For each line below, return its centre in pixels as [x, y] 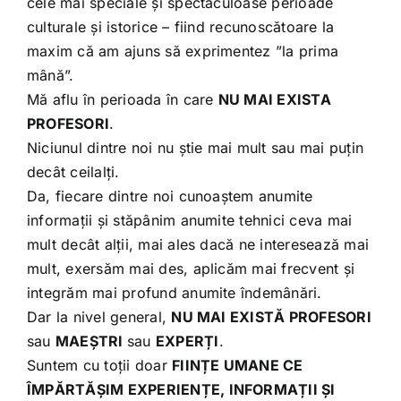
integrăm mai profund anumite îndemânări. [174, 292]
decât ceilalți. [73, 171]
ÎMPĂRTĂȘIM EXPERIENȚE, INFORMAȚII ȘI [181, 389]
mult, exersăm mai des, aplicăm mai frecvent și [191, 268]
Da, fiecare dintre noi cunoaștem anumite [170, 196]
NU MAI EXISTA [274, 99]
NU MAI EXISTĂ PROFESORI [271, 316]
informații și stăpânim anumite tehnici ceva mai [189, 220]
